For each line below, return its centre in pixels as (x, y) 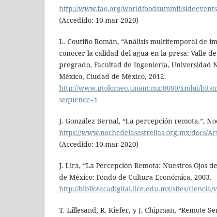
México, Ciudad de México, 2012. (113, 76)
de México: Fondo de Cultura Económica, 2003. (135, 177)
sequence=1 (78, 99)
